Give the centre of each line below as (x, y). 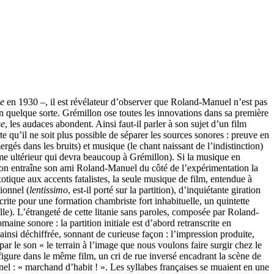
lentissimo (49, 190)
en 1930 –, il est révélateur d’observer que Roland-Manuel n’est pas (136, 102)
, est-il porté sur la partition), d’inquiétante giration (164, 190)
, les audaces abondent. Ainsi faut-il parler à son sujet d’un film (126, 124)
